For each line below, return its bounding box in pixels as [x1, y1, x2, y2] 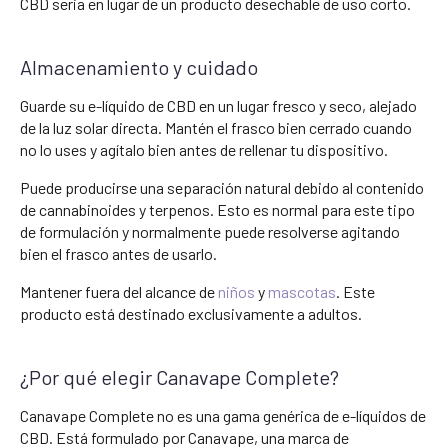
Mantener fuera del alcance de [20, 281, 218, 301]
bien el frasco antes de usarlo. [20, 243, 217, 263]
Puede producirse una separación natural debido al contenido [20, 177, 424, 197]
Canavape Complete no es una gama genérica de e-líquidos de [20, 405, 426, 425]
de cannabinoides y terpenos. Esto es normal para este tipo [20, 199, 415, 219]
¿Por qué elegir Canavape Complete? [20, 364, 339, 389]
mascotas [268, 281, 336, 301]
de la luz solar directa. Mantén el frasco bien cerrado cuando [20, 117, 412, 137]
